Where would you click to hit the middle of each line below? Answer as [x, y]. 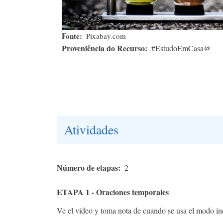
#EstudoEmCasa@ [181, 48]
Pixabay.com [106, 36]
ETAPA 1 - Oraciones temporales [113, 192]
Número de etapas [87, 168]
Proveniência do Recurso [103, 48]
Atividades [91, 130]
